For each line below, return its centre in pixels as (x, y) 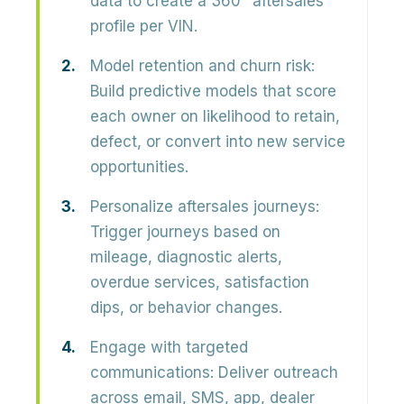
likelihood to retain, (271, 116)
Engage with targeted (169, 347)
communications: (152, 372)
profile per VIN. (144, 26)
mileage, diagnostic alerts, (186, 257)
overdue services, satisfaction (200, 282)
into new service (283, 142)
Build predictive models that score (213, 91)
